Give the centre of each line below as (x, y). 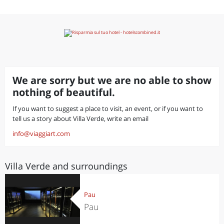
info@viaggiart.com (41, 133)
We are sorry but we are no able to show (112, 80)
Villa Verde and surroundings (66, 166)
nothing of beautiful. (64, 92)
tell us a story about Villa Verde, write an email (80, 118)
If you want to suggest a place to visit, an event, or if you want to (108, 108)
